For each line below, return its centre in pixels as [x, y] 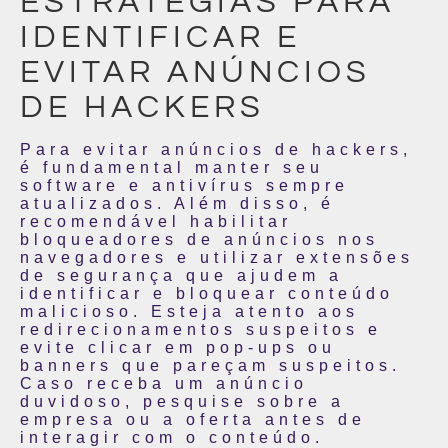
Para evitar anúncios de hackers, [216, 149]
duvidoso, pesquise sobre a [182, 401]
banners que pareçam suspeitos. [210, 365]
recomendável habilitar [156, 221]
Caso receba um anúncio [164, 383]
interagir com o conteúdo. [172, 437]
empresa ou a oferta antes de [193, 419]
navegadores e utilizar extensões [217, 257]
